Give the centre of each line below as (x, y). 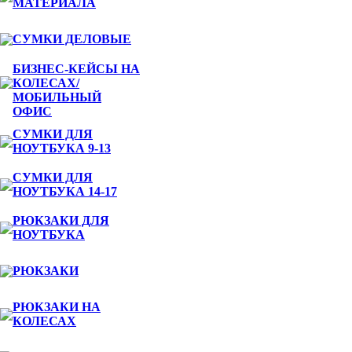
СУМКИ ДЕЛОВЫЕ (72, 39)
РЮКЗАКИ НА (57, 307)
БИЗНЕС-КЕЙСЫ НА (76, 69)
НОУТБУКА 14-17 (65, 191)
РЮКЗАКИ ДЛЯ (61, 220)
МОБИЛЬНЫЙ (57, 97)
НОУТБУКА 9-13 (62, 148)
